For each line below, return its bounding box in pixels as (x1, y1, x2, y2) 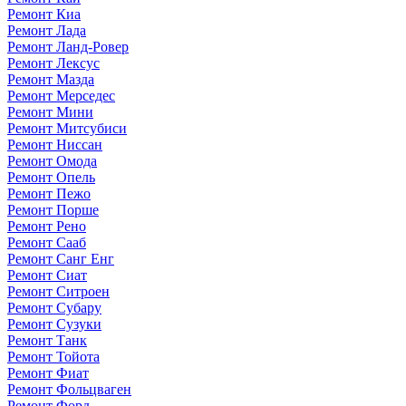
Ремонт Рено (7, 217, 86, 234)
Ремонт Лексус (7, 54, 100, 71)
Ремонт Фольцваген (7, 381, 131, 397)
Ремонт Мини (7, 103, 93, 120)
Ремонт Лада (7, 22, 86, 38)
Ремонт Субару (7, 299, 101, 315)
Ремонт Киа (7, 5, 81, 22)
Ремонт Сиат (7, 266, 87, 283)
